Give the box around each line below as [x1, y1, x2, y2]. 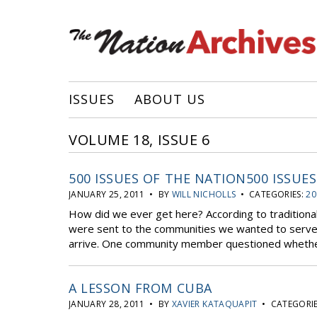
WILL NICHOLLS [171, 188, 236, 200]
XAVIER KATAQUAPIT [171, 298, 258, 310]
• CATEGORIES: [236, 188, 306, 200]
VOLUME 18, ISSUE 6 [69, 130, 210, 149]
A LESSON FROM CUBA [69, 279, 212, 296]
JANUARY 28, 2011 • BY [69, 298, 172, 310]
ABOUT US [134, 91, 205, 108]
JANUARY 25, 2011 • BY [69, 188, 172, 200]
